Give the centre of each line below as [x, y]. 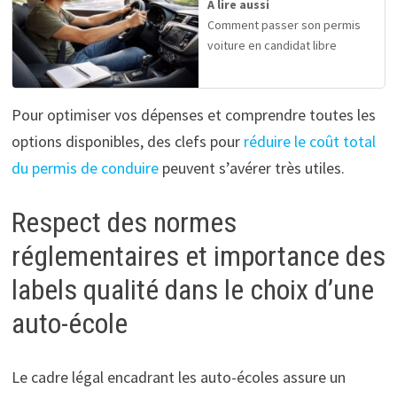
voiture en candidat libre [272, 46]
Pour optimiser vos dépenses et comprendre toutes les [193, 115]
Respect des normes [124, 223]
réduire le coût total [309, 142]
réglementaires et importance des [198, 257]
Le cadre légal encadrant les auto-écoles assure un [178, 377]
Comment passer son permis [284, 25]
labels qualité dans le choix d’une [192, 290]
